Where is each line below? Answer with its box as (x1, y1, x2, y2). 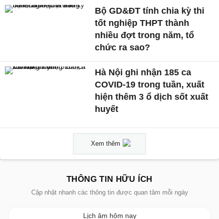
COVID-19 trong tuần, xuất (95, 80, 205, 90)
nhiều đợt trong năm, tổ (95, 30, 195, 41)
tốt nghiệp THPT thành (95, 18, 190, 28)
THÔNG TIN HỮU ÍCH (66, 175, 153, 184)
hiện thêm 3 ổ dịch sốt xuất (95, 92, 209, 102)
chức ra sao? (95, 43, 151, 53)
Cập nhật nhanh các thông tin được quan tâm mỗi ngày (31, 189, 188, 197)
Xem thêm (91, 140, 120, 148)
